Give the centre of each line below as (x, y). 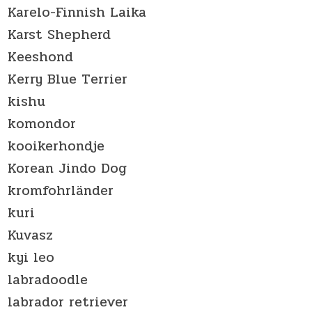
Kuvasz (31, 235)
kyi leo (31, 257)
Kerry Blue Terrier (68, 79)
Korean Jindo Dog (68, 168)
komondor (42, 123)
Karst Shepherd (60, 34)
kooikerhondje (56, 146)
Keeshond (41, 56)
